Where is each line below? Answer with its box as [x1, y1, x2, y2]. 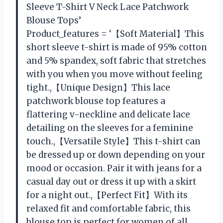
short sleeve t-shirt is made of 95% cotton [26, 41, 207, 53]
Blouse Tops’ [26, 14, 81, 26]
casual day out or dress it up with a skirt [26, 176, 196, 187]
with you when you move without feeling [26, 68, 203, 80]
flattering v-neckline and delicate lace [26, 109, 190, 120]
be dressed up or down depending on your [26, 149, 205, 160]
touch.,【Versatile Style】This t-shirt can [26, 135, 201, 147]
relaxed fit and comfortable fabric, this [26, 203, 191, 214]
